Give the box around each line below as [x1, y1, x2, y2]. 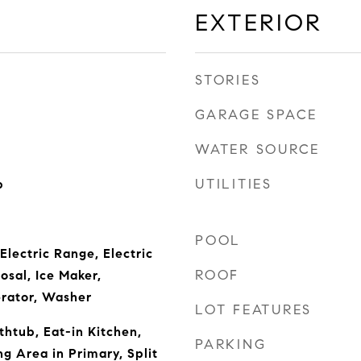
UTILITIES [195, 176, 272, 193]
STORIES [195, 72, 261, 89]
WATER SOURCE [195, 141, 320, 158]
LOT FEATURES [195, 301, 312, 318]
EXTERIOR [195, 8, 322, 37]
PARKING [195, 336, 267, 353]
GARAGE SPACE [195, 106, 317, 123]
